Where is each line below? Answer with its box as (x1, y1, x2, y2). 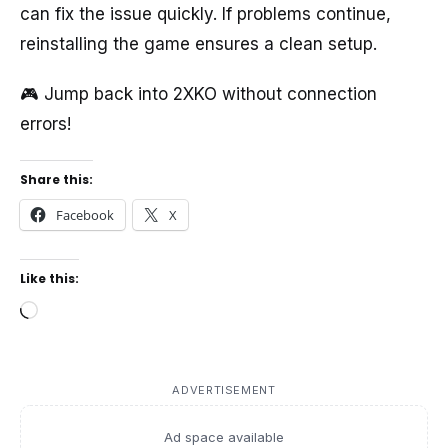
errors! (20, 114, 71, 135)
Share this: (20, 170, 93, 188)
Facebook (56, 205, 114, 224)
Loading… (37, 301, 115, 322)
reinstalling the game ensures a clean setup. (20, 34, 377, 54)
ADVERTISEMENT (172, 382, 276, 397)
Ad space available (164, 428, 284, 445)
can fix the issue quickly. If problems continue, (20, 4, 391, 24)
